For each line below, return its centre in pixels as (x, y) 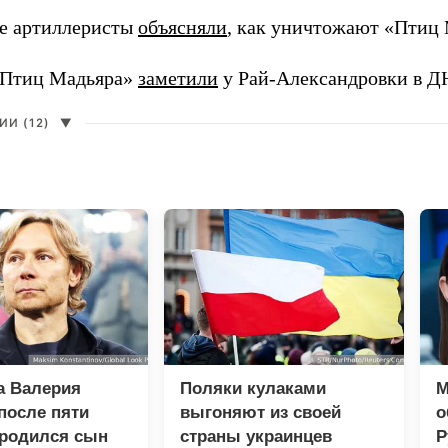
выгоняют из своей (260, 413)
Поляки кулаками (253, 389)
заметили (178, 78)
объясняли (182, 27)
